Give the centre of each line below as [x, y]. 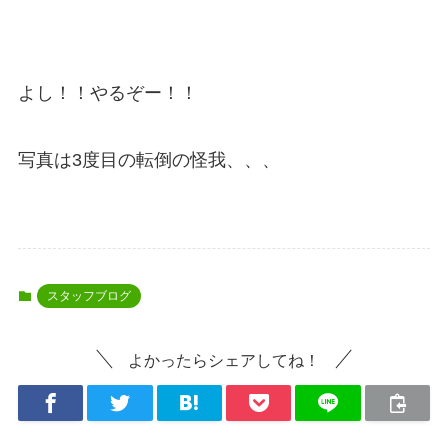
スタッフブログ [88, 296]
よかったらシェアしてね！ [224, 359]
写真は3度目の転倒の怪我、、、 [148, 160]
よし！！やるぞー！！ [107, 92]
